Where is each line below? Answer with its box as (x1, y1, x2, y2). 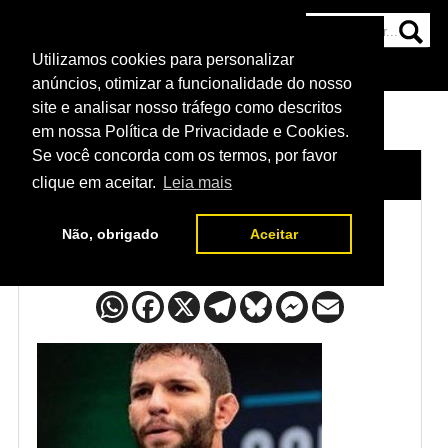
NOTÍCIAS (176, 64, 238, 79)
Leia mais (163, 174, 233, 192)
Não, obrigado (61, 226, 159, 243)
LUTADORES (106, 166, 208, 184)
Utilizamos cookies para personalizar (32, 51, 294, 68)
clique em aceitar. (32, 174, 160, 192)
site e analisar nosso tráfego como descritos (32, 99, 342, 116)
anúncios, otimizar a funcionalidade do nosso (32, 75, 352, 92)
